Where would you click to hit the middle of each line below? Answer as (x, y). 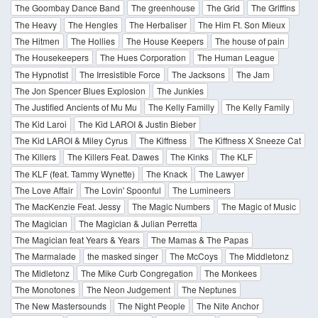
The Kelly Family (258, 107)
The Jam (253, 74)
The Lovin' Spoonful (123, 190)
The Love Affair (44, 190)
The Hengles (93, 24)
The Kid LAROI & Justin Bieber (137, 124)
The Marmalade (45, 256)
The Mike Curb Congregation (137, 273)
